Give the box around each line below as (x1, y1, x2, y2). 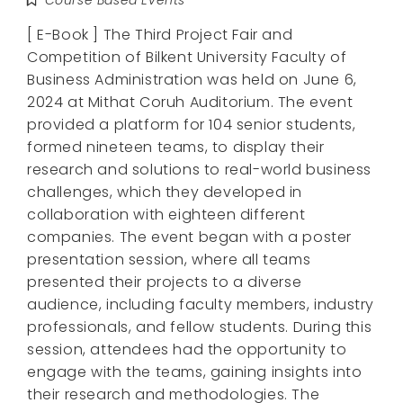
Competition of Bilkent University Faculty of (27, 46, 347, 67)
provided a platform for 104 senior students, (27, 113, 356, 135)
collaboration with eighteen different (27, 203, 306, 225)
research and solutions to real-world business (27, 158, 372, 180)
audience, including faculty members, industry (27, 293, 375, 315)
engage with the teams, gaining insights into (27, 361, 363, 382)
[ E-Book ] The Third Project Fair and (27, 23, 293, 45)
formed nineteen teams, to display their (27, 136, 325, 157)
